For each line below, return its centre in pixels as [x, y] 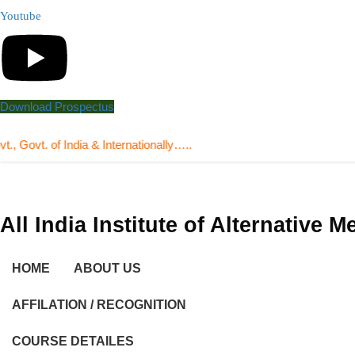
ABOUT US [107, 268]
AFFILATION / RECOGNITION [99, 304]
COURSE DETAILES [73, 341]
